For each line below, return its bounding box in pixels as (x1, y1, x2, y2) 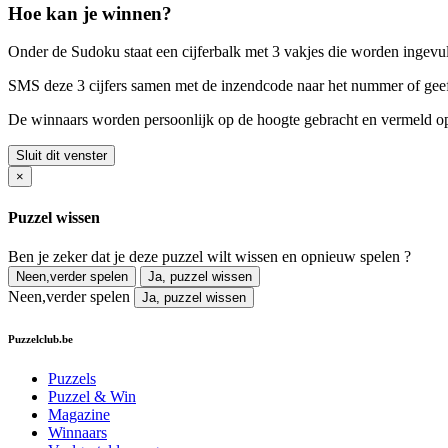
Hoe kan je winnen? (8, 2, 172, 24)
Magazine (48, 405, 110, 423)
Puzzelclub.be (8, 332, 73, 345)
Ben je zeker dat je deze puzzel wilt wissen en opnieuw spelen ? (8, 247, 411, 265)
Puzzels (48, 369, 96, 387)
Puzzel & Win (48, 387, 136, 405)
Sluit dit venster (16, 148, 107, 164)
